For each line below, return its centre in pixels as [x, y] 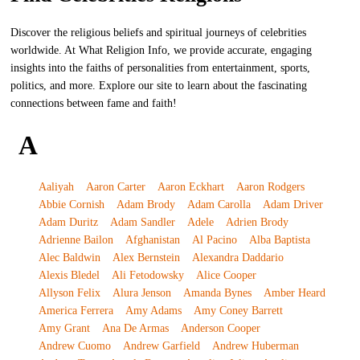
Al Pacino [214, 240]
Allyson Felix [69, 293]
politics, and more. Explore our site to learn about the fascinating [159, 86]
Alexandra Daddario [237, 258]
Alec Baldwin [69, 258]
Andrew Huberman [255, 346]
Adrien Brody [257, 222]
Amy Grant [64, 328]
